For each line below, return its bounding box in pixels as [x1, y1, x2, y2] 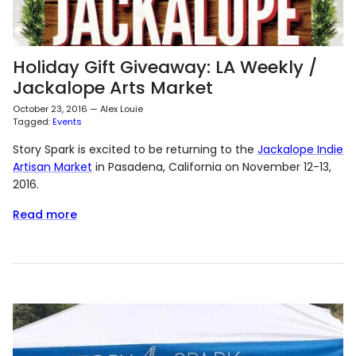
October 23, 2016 [13, 103, 87, 116]
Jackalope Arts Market [13, 75, 213, 101]
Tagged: [13, 115, 50, 129]
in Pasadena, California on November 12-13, [92, 159, 331, 176]
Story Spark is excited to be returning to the [13, 141, 257, 158]
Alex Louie [100, 103, 143, 116]
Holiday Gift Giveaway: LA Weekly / [13, 55, 317, 80]
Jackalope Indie [257, 141, 343, 158]
